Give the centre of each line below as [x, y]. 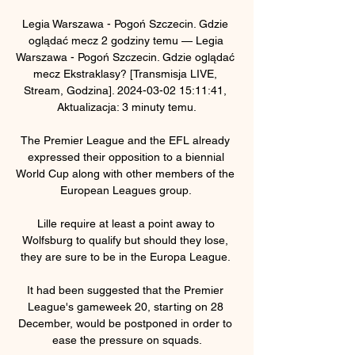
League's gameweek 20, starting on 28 [125, 306]
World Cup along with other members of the [125, 173]
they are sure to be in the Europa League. [127, 256]
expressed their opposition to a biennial [126, 157]
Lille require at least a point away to [126, 223]
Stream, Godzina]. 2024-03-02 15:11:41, [125, 90]
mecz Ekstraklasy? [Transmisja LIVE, [125, 73]
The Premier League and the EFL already [125, 140]
